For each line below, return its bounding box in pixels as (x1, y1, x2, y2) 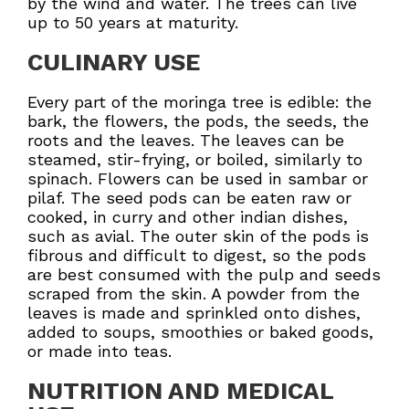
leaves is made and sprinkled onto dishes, (27, 302, 361, 322)
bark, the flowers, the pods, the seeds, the (27, 110, 369, 131)
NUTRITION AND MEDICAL (27, 376, 333, 404)
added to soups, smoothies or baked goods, (27, 321, 373, 341)
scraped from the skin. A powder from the (27, 283, 360, 303)
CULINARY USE (27, 47, 200, 76)
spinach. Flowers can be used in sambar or (27, 168, 368, 188)
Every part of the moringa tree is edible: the (27, 91, 372, 111)
